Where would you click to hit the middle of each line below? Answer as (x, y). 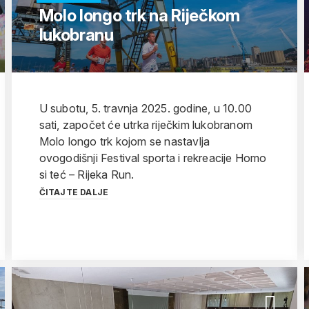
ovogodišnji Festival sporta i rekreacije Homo (153, 158)
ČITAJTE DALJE (74, 192)
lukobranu (76, 35)
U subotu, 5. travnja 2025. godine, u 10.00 (146, 108)
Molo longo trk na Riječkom (139, 16)
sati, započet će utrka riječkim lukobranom (146, 125)
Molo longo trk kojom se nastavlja (124, 141)
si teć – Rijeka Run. (87, 175)
